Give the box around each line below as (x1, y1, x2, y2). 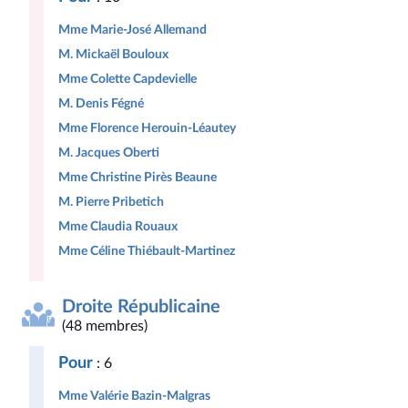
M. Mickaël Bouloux (58, 47, 168, 61)
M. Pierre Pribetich (58, 195, 164, 209)
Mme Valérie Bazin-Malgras (58, 389, 210, 403)
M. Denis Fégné (58, 97, 144, 110)
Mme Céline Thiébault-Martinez (58, 244, 235, 258)
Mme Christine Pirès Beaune (58, 170, 217, 184)
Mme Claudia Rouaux (58, 219, 178, 233)
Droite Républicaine (62, 298, 220, 316)
